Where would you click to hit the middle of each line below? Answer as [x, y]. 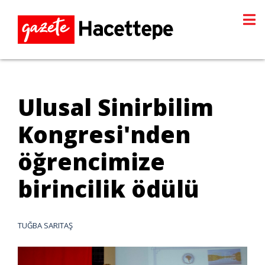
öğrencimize [91, 161]
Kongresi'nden [104, 134]
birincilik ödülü [109, 189]
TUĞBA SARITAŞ [45, 225]
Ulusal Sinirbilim [116, 107]
